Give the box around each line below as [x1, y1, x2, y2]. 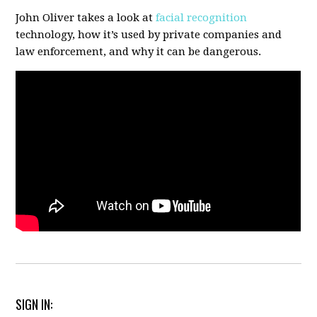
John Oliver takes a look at [16, 11, 156, 24]
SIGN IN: [16, 295, 53, 314]
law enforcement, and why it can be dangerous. [16, 45, 262, 58]
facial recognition [156, 11, 248, 24]
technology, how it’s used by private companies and [16, 28, 282, 41]
